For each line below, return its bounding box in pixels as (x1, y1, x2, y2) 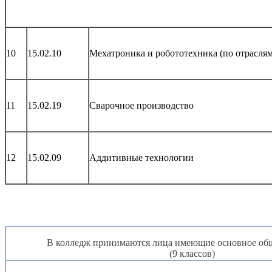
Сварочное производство (89, 100, 194, 111)
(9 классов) (169, 248, 215, 259)
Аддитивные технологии (89, 152, 194, 163)
